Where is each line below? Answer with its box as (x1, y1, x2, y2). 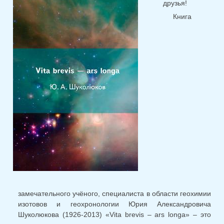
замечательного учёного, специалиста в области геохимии (18, 189, 211, 198)
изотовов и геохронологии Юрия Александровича (18, 200, 211, 208)
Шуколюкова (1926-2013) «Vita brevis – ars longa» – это (18, 210, 211, 219)
